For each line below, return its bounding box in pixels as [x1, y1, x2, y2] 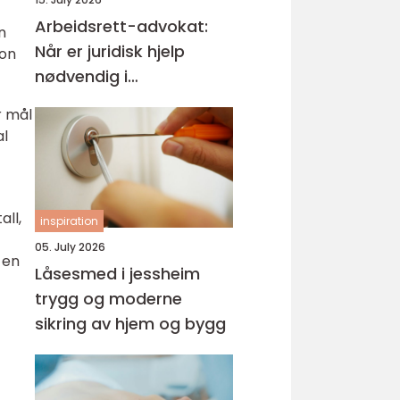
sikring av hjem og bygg [35, 312, 226, 335]
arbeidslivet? [35, 90, 137, 112]
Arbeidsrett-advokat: [35, 15, 208, 37]
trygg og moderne [35, 287, 182, 310]
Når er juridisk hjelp [35, 40, 185, 62]
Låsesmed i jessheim [35, 262, 200, 285]
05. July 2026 [35, 239, 105, 254]
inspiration [40, 213, 98, 229]
